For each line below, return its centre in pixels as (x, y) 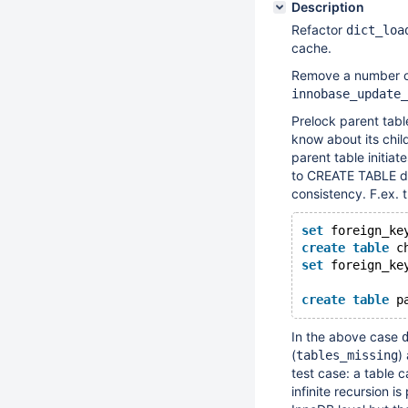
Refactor (319, 30)
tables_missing (347, 355)
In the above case (347, 337)
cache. (311, 48)
